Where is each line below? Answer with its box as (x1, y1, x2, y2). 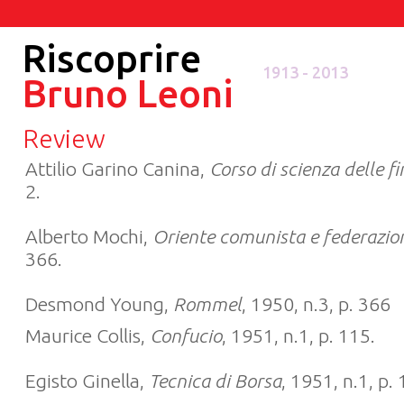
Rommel (173, 293, 242, 315)
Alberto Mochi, (25, 225, 152, 247)
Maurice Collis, (25, 325, 150, 346)
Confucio (150, 325, 222, 346)
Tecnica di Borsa (149, 370, 281, 391)
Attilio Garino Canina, (25, 158, 209, 179)
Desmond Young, (25, 293, 173, 315)
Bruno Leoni (23, 72, 234, 115)
